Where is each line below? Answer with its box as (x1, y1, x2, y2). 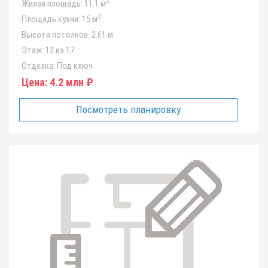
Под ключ (55, 60, 93, 71)
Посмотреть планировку (76, 103, 181, 115)
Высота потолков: (22, 29, 90, 40)
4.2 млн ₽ (47, 76, 93, 89)
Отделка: (22, 60, 55, 71)
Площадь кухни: (22, 14, 80, 25)
